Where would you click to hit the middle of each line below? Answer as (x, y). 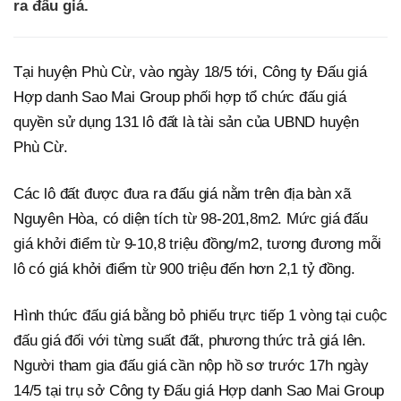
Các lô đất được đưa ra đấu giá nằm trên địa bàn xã (182, 194)
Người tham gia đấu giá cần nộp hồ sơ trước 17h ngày (191, 366)
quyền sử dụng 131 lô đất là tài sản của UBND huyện (186, 123)
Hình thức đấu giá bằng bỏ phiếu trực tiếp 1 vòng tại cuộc (200, 316)
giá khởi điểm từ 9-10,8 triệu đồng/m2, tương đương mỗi (198, 244)
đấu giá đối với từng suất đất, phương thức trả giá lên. (190, 341)
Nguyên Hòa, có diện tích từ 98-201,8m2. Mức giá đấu (191, 219)
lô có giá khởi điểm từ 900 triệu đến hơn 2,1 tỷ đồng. (184, 269)
